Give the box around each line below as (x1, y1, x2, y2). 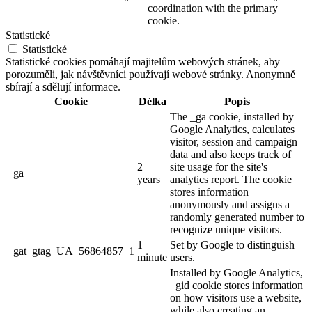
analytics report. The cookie (170, 173, 292, 186)
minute (137, 251, 167, 264)
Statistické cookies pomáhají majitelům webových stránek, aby (6, 56, 280, 68)
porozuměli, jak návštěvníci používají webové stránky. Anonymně (6, 68, 295, 81)
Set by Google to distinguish (170, 239, 295, 251)
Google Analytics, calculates (170, 123, 295, 136)
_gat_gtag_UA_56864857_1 (8, 245, 134, 258)
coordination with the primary (148, 2, 278, 15)
